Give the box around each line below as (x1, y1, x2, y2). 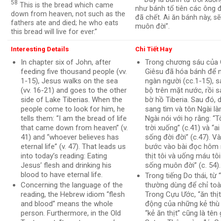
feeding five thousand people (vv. (20, 67, 127, 76)
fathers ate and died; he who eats (11, 19, 119, 28)
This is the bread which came (18, 1, 114, 10)
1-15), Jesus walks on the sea (20, 76, 118, 85)
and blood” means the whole (20, 199, 113, 208)
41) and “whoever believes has (20, 132, 119, 142)
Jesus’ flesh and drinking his (20, 160, 111, 170)
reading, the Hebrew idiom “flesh (20, 189, 125, 199)
